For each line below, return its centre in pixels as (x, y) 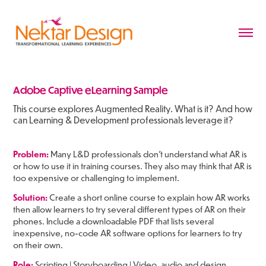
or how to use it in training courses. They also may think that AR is (133, 166)
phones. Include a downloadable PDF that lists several (114, 221)
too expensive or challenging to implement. (97, 178)
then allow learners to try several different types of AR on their (130, 209)
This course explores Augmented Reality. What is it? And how (133, 108)
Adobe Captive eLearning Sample (91, 90)
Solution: (31, 197)
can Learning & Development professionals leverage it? (123, 120)
